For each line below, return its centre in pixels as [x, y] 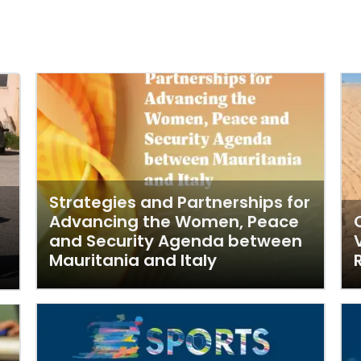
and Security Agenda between [176, 241]
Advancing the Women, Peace [174, 222]
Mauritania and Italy [133, 260]
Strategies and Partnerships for [180, 202]
